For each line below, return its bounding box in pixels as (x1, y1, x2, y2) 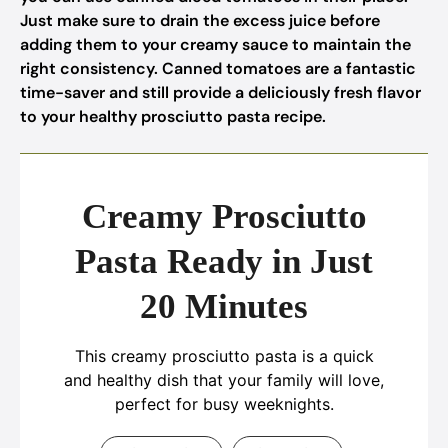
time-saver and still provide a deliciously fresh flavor (20, 82, 421, 103)
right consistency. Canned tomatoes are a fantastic (20, 58, 416, 79)
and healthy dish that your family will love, (64, 370, 384, 390)
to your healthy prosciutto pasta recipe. (20, 106, 326, 127)
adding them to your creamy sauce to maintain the (20, 34, 411, 55)
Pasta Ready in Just (75, 242, 373, 281)
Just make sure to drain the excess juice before (20, 10, 380, 31)
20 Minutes (140, 287, 308, 326)
